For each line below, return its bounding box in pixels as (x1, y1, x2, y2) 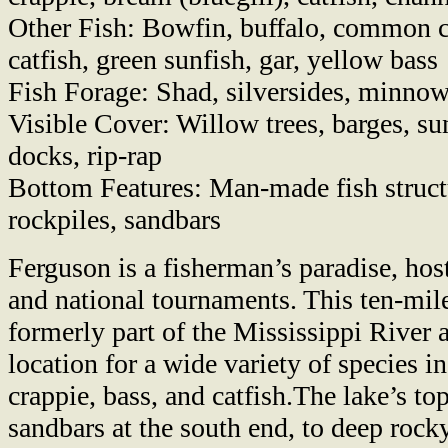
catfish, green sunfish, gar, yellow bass (8, 43, 438, 75)
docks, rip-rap (8, 139, 162, 171)
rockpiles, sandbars (8, 203, 221, 235)
